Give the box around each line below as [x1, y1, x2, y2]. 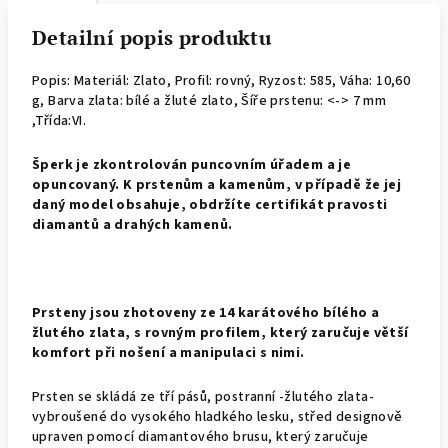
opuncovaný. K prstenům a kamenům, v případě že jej [32, 175, 401, 195]
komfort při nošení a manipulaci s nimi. [32, 343, 305, 363]
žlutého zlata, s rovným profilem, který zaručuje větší [32, 323, 409, 343]
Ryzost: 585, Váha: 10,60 [258, 71, 411, 91]
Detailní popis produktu [32, 24, 272, 51]
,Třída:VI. [32, 111, 87, 131]
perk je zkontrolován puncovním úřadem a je [40, 155, 352, 175]
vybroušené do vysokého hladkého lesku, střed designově [32, 407, 403, 427]
